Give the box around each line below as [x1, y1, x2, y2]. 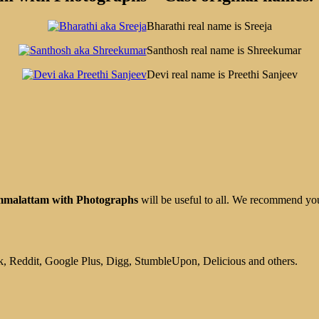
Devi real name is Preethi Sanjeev [146, 68, 298, 80]
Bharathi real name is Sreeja [146, 19, 272, 32]
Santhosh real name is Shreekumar [146, 43, 301, 56]
